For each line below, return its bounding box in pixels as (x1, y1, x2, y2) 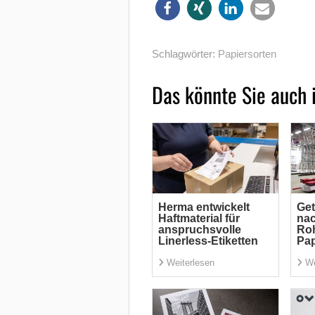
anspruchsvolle (157, 223, 241, 236)
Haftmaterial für (157, 212, 240, 224)
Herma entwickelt (157, 200, 250, 213)
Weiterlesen (166, 257, 214, 268)
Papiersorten (217, 47, 276, 60)
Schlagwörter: (151, 47, 218, 60)
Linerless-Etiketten (157, 234, 258, 247)
